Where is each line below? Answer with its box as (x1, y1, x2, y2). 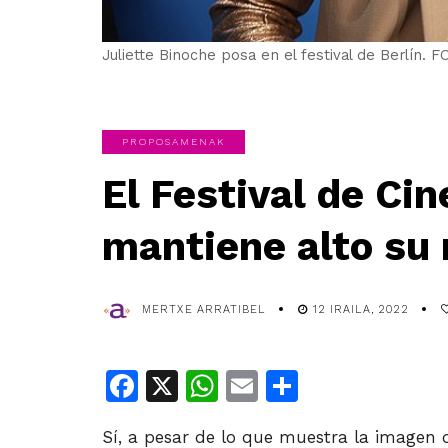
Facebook (138, 366, 285, 405)
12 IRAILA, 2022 (312, 303, 410, 317)
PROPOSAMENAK (122, 136, 225, 148)
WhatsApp (218, 366, 377, 405)
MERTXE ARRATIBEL (142, 303, 266, 317)
